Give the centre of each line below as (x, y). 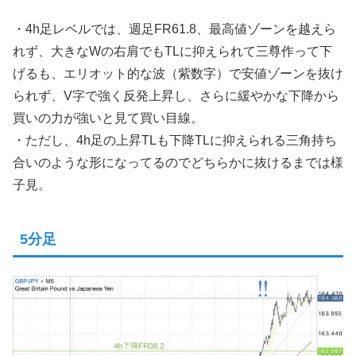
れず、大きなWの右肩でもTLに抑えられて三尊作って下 (172, 52)
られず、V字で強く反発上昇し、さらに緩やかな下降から (176, 96)
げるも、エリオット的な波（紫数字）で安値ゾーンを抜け (178, 74)
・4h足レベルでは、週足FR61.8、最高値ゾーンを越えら (174, 29)
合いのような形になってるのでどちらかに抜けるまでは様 (178, 163)
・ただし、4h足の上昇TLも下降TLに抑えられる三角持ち (175, 141)
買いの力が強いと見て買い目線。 (108, 118)
